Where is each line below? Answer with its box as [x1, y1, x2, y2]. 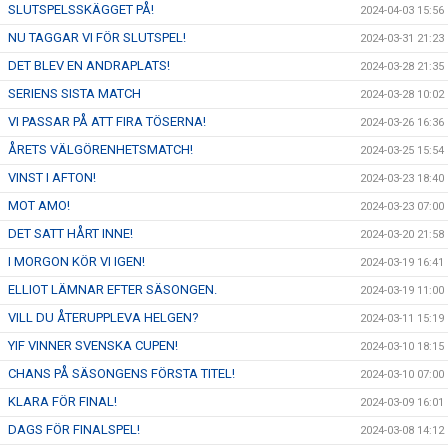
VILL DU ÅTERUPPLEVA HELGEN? [8, 310, 199, 325]
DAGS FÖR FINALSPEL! [8, 422, 140, 437]
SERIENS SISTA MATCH [8, 86, 141, 101]
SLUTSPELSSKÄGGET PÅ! [8, 2, 154, 17]
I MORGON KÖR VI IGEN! [8, 254, 145, 269]
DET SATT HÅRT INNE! [8, 226, 133, 241]
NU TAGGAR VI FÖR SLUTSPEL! [8, 30, 186, 45]
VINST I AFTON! [8, 170, 96, 185]
